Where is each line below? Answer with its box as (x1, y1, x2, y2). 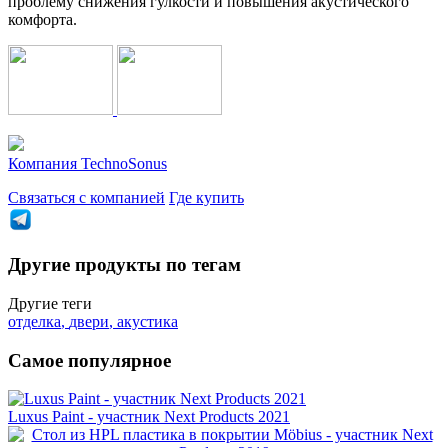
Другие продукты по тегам (8, 254, 241, 276)
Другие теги (8, 294, 92, 312)
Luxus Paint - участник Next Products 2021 (8, 408, 290, 426)
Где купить (169, 188, 244, 206)
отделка (8, 312, 61, 330)
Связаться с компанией (8, 188, 165, 206)
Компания (8, 154, 77, 172)
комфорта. (8, 10, 77, 28)
